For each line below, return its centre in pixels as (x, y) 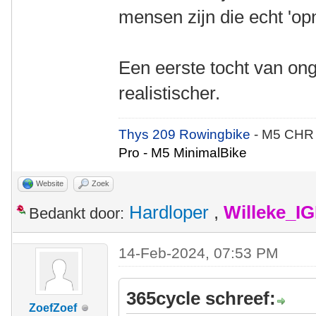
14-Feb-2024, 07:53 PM (199, 253)
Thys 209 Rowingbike (187, 135)
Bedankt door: (77, 214)
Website (50, 184)
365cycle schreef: (201, 299)
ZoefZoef (53, 308)
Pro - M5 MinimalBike (183, 153)
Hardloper (169, 213)
